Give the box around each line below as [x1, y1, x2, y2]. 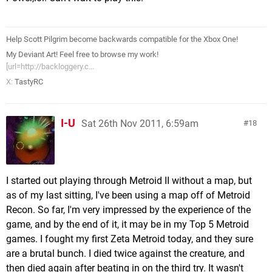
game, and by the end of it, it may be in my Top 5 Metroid [6, 218, 249, 230]
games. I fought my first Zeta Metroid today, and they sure [6, 233, 253, 245]
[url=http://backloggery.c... [6, 61, 94, 71]
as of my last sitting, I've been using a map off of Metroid [6, 189, 250, 201]
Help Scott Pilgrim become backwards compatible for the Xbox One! [6, 34, 238, 44]
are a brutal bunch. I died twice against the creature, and [6, 247, 245, 259]
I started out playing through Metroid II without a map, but [6, 174, 252, 186]
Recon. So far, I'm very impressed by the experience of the [6, 203, 251, 216]
